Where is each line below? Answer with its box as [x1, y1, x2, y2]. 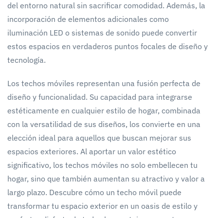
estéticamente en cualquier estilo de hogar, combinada [7, 105, 200, 115]
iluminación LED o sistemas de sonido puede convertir [7, 27, 197, 37]
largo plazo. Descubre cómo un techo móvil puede [7, 187, 182, 197]
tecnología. [7, 54, 46, 65]
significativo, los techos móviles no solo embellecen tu [7, 160, 198, 170]
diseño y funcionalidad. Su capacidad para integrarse [7, 91, 192, 102]
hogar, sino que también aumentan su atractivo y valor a [7, 173, 205, 183]
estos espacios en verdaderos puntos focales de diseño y [7, 41, 208, 51]
